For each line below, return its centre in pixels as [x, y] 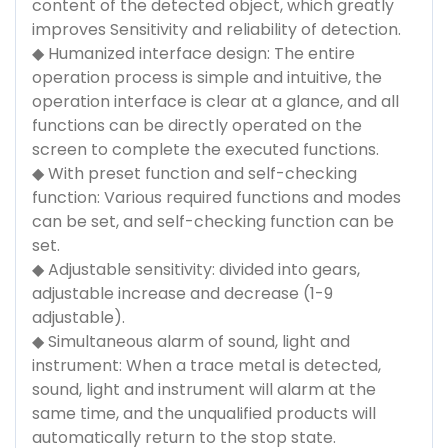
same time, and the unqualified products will [204, 413]
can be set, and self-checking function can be [213, 221]
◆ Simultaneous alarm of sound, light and [191, 341]
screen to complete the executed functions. [205, 149]
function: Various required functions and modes [216, 197]
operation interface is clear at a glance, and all [215, 101]
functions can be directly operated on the [197, 125]
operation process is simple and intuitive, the [207, 77]
